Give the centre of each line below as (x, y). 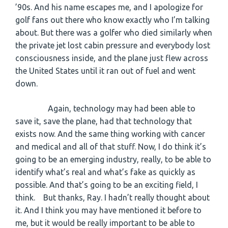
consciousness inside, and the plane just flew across (112, 58)
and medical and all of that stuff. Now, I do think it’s (111, 146)
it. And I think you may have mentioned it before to (108, 210)
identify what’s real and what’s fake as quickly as (105, 172)
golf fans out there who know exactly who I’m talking (112, 20)
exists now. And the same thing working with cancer (110, 134)
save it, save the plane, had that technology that (104, 121)
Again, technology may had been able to (105, 108)
